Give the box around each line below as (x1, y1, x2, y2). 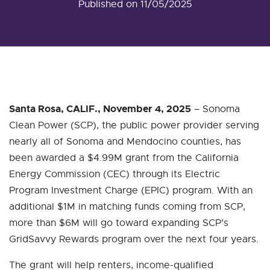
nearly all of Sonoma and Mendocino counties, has (9, 136, 241, 148)
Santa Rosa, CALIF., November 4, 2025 (9, 102, 191, 115)
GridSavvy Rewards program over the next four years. (9, 233, 259, 245)
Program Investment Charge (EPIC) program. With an (9, 184, 253, 196)
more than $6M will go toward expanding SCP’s (9, 217, 228, 229)
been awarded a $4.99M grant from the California (9, 152, 239, 164)
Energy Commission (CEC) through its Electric (9, 168, 220, 180)
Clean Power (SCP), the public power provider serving (9, 119, 259, 131)
